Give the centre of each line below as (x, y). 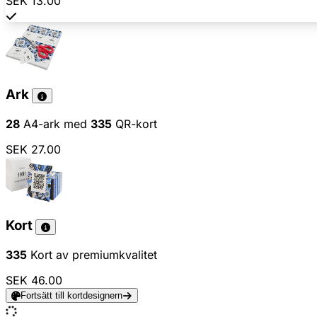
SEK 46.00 (34, 281)
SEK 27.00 (33, 149)
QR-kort (134, 123)
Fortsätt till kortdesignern (72, 296)
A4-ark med (55, 123)
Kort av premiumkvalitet (92, 255)
